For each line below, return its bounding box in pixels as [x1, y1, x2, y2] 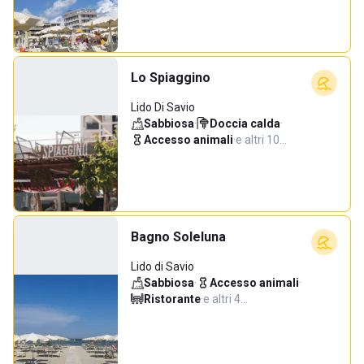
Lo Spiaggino [131, 70, 210, 85]
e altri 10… [236, 133, 287, 146]
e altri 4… [203, 292, 248, 305]
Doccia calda [210, 117, 280, 130]
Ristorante [144, 292, 201, 305]
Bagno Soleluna [131, 229, 226, 245]
